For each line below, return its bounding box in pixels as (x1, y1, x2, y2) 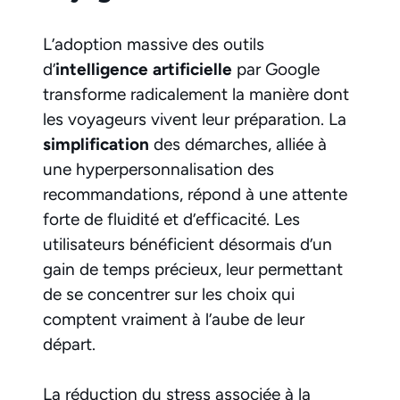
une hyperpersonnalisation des (43, 158, 274, 179)
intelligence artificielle (55, 58, 232, 79)
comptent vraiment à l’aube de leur (43, 308, 304, 329)
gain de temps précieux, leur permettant (43, 258, 343, 279)
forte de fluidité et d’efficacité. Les (43, 208, 300, 229)
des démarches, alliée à (149, 133, 327, 154)
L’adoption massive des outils (43, 33, 264, 54)
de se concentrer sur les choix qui (43, 283, 295, 304)
